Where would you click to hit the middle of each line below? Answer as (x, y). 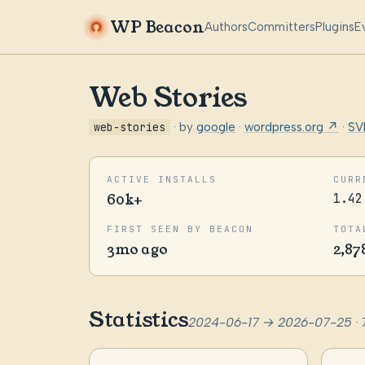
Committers (282, 26)
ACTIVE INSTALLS (161, 180)
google (215, 127)
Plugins (335, 26)
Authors (226, 26)
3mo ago (137, 249)
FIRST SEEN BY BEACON (180, 229)
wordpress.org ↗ (291, 127)
